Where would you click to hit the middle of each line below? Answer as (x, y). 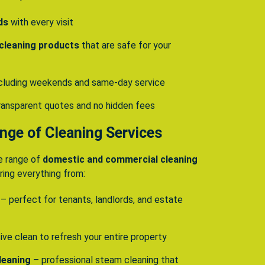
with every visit (41, 22)
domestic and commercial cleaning (120, 160)
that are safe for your (125, 46)
